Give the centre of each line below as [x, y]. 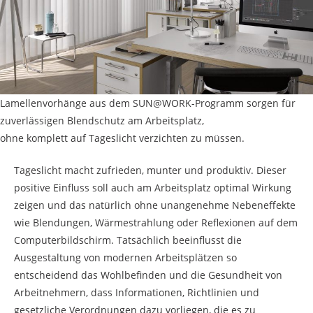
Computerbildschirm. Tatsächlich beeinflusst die [128, 240]
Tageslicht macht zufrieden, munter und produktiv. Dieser [150, 170]
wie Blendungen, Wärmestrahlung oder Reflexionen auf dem [156, 223]
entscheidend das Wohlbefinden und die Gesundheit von [148, 275]
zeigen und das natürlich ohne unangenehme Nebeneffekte [155, 205]
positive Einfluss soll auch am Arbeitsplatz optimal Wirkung [153, 188]
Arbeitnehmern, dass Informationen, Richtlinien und [137, 293]
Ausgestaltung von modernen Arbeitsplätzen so [125, 258]
